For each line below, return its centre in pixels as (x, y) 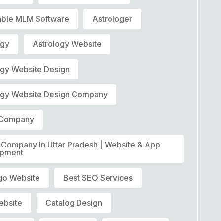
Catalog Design (74, 203)
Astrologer (112, 18)
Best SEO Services (98, 177)
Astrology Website (67, 44)
